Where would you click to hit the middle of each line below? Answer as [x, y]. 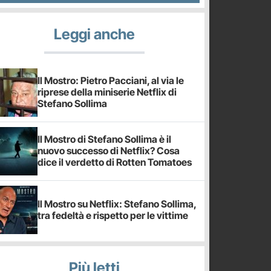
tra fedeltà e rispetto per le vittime [113, 215]
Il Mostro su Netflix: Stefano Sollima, [117, 204]
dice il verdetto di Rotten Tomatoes [115, 162]
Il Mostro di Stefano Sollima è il [104, 139]
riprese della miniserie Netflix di [107, 92]
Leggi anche [94, 34]
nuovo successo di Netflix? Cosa [109, 151]
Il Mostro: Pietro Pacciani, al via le [111, 81]
